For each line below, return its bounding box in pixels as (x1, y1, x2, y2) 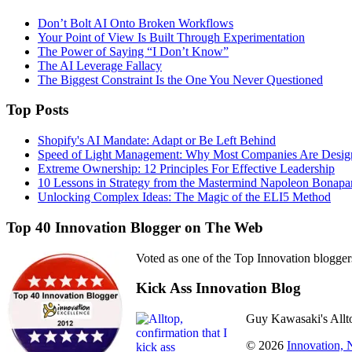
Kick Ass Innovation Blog (136, 280, 301, 297)
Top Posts (6, 101, 68, 119)
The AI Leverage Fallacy (38, 58, 162, 72)
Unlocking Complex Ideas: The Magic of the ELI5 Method (38, 190, 331, 204)
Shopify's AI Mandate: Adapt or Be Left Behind (38, 134, 276, 148)
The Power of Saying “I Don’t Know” (38, 44, 229, 58)
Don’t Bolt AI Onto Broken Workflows (38, 16, 233, 30)
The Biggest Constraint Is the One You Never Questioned (38, 72, 323, 86)
